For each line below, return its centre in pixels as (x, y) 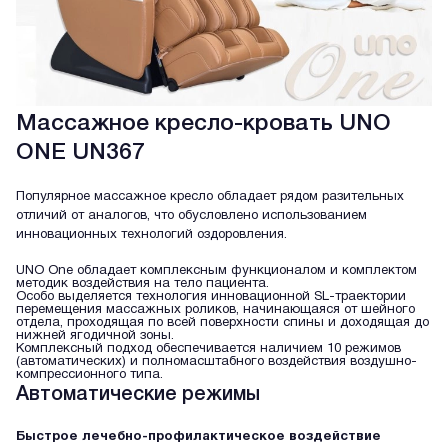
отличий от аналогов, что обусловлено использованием (191, 216)
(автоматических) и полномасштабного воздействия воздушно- (216, 361)
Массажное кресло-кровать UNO (203, 124)
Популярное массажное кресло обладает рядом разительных (210, 197)
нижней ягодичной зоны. (95, 335)
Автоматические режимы (138, 394)
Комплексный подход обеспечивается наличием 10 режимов (208, 348)
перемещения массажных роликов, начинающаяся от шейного (215, 309)
